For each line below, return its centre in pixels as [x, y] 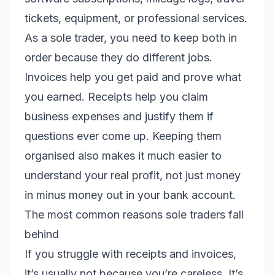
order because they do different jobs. [118, 57]
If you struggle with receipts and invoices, [130, 254]
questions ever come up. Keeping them [123, 136]
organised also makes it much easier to [123, 156]
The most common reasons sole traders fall [134, 215]
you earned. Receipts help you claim [116, 97]
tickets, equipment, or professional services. [136, 18]
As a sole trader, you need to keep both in [131, 38]
